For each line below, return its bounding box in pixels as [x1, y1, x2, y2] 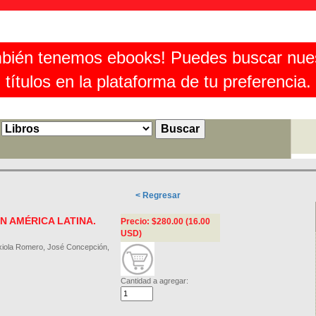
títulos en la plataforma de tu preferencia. [5, 72, 311, 91]
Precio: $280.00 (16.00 [121, 217, 210, 226]
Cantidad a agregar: [121, 276, 188, 285]
